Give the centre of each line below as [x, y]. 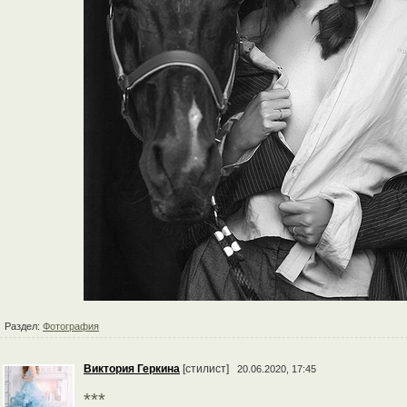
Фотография [71, 326]
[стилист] [207, 369]
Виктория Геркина [132, 369]
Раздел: [24, 326]
